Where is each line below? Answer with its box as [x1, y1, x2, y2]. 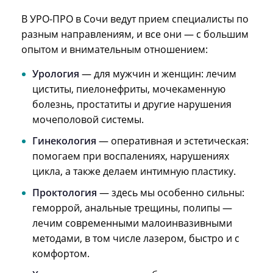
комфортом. [32, 246, 90, 260]
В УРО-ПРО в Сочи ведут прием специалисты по [21, 12, 249, 26]
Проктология [32, 185, 97, 199]
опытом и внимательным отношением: [21, 42, 208, 56]
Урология [32, 66, 79, 80]
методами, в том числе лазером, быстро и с [32, 231, 239, 245]
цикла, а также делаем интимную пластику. [32, 164, 236, 178]
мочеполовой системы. [32, 112, 144, 126]
